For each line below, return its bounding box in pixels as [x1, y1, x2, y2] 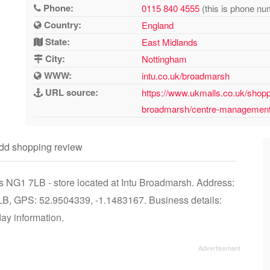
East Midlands [142, 36, 198, 48]
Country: [42, 18, 82, 31]
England [142, 19, 174, 31]
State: [43, 35, 71, 48]
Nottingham [142, 52, 187, 65]
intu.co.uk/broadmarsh [142, 69, 230, 82]
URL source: [43, 86, 99, 99]
